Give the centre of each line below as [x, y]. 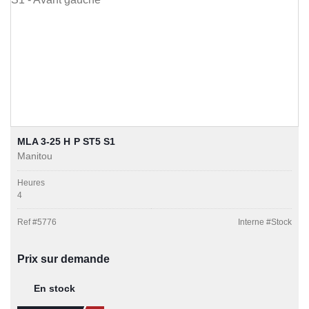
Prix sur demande [63, 259]
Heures [31, 183]
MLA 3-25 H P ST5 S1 [66, 142]
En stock [54, 289]
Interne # [255, 222]
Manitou [35, 156]
